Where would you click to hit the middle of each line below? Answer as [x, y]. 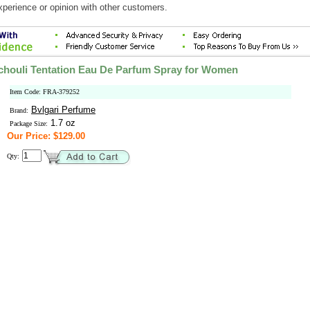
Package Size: [29, 124]
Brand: [19, 110]
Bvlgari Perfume [63, 110]
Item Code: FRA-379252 [45, 92]
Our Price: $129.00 [46, 136]
